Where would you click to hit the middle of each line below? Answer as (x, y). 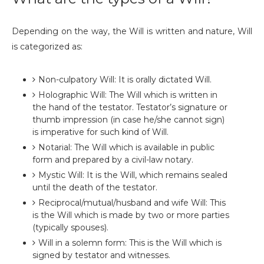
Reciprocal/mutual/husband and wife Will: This (132, 203)
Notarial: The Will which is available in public (126, 147)
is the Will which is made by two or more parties (131, 215)
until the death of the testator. (95, 187)
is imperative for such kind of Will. (100, 132)
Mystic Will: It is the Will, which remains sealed (133, 175)
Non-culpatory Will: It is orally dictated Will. (125, 80)
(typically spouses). (70, 227)
